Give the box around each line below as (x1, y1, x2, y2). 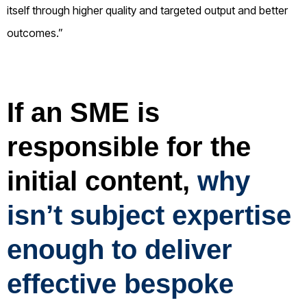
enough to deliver (7, 234, 232, 265)
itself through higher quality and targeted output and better (7, 3, 288, 17)
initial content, (7, 165, 197, 196)
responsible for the (7, 131, 251, 162)
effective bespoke (7, 268, 234, 299)
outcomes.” (7, 25, 63, 40)
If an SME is (7, 97, 160, 127)
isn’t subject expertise (7, 199, 291, 230)
